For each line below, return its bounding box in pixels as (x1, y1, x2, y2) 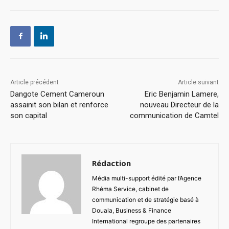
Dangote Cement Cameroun (10, 89, 104, 99)
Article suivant (177, 78, 219, 86)
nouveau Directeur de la (140, 100, 219, 109)
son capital (10, 110, 47, 120)
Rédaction (92, 157, 131, 168)
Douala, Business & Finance (92, 206, 171, 214)
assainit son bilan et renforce (10, 100, 108, 109)
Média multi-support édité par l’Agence (92, 174, 201, 182)
